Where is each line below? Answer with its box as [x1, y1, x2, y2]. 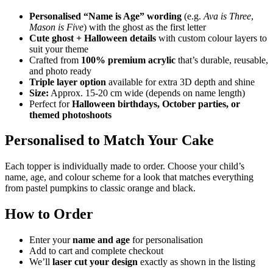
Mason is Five [29, 21, 83, 32]
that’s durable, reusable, [175, 54, 268, 65]
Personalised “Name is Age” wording [29, 10, 182, 21]
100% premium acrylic [81, 54, 175, 65]
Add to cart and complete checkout [29, 246, 163, 257]
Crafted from [29, 54, 81, 65]
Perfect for [29, 98, 72, 109]
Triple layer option [29, 76, 106, 87]
